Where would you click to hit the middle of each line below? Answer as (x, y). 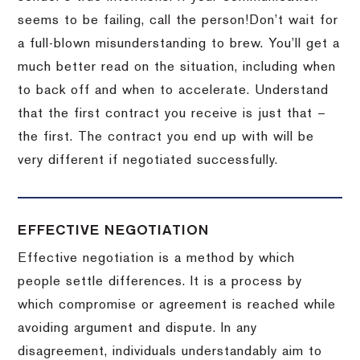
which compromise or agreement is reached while (177, 305)
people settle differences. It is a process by (160, 282)
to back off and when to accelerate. (137, 90)
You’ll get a (305, 44)
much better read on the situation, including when (177, 67)
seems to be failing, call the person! (134, 20)
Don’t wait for (294, 20)
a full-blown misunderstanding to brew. (143, 44)
